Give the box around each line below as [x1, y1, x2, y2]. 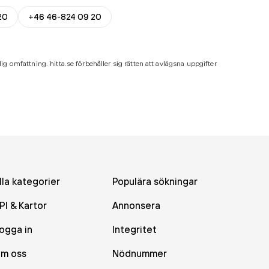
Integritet [112, 223, 157, 235]
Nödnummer [112, 247, 167, 259]
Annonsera [112, 199, 160, 211]
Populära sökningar [112, 175, 198, 187]
